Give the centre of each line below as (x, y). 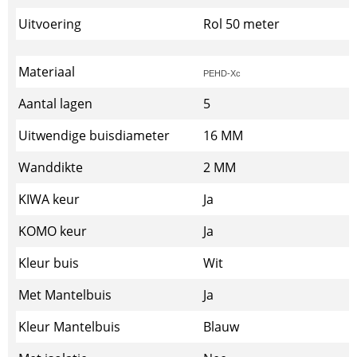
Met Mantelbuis (65, 295)
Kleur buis (49, 263)
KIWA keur (49, 199)
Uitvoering (50, 24)
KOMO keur (53, 231)
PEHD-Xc (222, 73)
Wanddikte (51, 167)
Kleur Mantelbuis (69, 327)
